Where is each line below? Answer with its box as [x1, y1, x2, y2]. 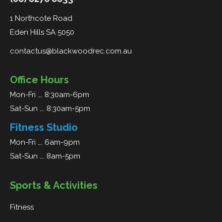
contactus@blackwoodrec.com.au [10, 46, 132, 55]
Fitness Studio [10, 121, 78, 133]
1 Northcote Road [10, 13, 72, 23]
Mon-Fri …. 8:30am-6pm [10, 90, 89, 99]
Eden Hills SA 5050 [10, 27, 74, 37]
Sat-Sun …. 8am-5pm [10, 151, 80, 161]
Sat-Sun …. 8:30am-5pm [10, 104, 90, 113]
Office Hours [10, 73, 69, 86]
